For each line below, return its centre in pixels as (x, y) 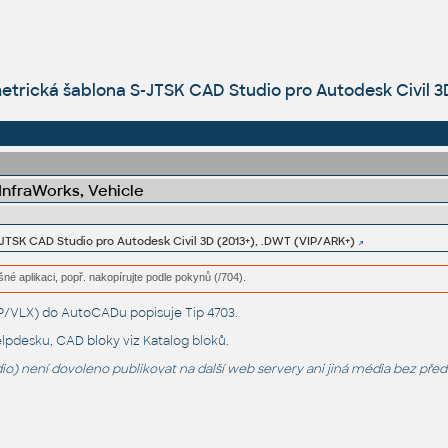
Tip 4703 (209, 313)
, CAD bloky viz (96, 341)
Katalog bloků (184, 341)
